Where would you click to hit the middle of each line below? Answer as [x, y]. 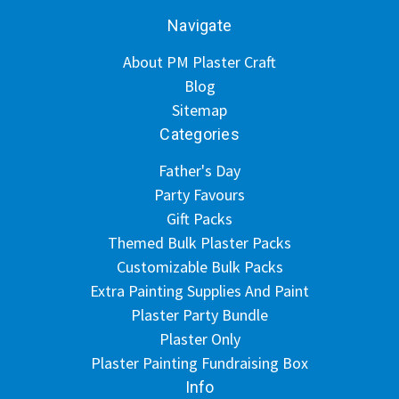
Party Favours [199, 195]
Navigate [199, 25]
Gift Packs [199, 219]
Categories [199, 134]
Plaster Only [199, 339]
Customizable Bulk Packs [199, 267]
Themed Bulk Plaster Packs [199, 243]
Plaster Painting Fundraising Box [199, 363]
